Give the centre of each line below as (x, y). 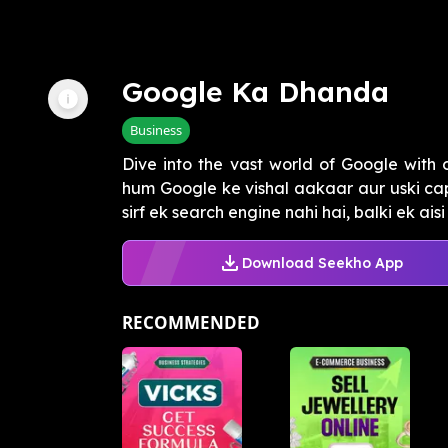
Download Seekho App (322, 262)
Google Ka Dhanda (255, 92)
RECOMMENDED (191, 323)
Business (156, 130)
